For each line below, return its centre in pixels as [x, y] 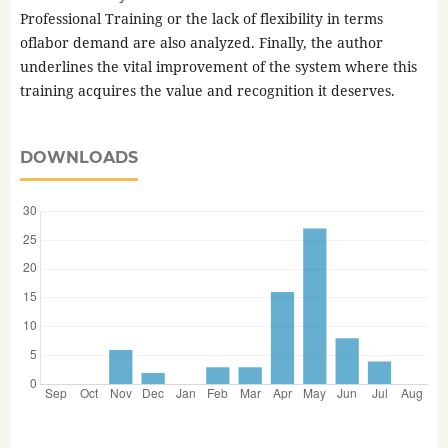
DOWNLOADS [78, 158]
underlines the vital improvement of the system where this [218, 67]
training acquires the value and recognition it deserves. [207, 91]
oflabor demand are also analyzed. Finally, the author [201, 43]
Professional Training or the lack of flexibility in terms [201, 19]
